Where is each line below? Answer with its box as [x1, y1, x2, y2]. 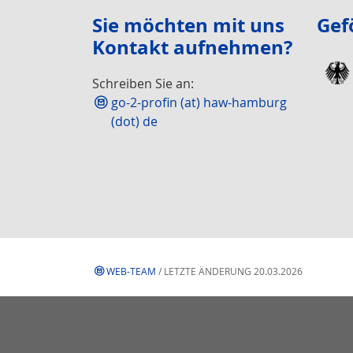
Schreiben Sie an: [92, 75, 194, 92]
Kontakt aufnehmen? [92, 34, 292, 61]
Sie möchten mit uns [92, 12, 284, 39]
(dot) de [111, 113, 158, 130]
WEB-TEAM [106, 265, 156, 277]
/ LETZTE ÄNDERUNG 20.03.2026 [156, 265, 303, 277]
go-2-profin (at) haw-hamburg [111, 94, 287, 111]
